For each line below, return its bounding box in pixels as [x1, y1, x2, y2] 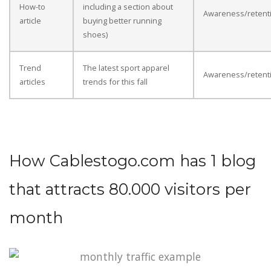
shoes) [83, 29, 108, 41]
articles [19, 76, 45, 88]
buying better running [83, 15, 162, 27]
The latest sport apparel [83, 62, 169, 74]
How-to [19, 1, 45, 13]
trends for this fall [83, 76, 148, 88]
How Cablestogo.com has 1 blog [9, 151, 260, 171]
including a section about [83, 1, 173, 13]
